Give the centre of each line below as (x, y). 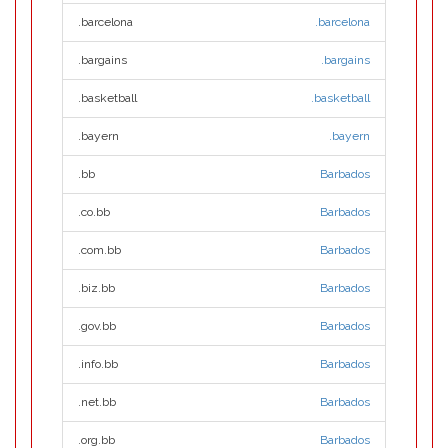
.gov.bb (97, 326)
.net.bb (97, 402)
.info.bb (98, 364)
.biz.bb (96, 288)
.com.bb (99, 250)
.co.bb (94, 212)
